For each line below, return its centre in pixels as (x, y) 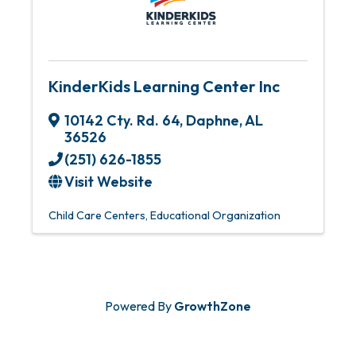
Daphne (213, 120)
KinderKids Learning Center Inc (164, 86)
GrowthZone (213, 306)
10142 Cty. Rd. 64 (122, 120)
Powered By (139, 306)
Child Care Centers (97, 215)
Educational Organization (215, 215)
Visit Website (108, 182)
